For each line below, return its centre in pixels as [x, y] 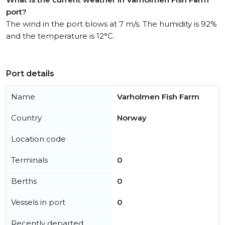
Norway [132, 118]
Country [26, 118]
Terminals [29, 160]
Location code [38, 139]
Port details [30, 74]
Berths [24, 181]
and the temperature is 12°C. [60, 36]
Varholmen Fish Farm [158, 97]
